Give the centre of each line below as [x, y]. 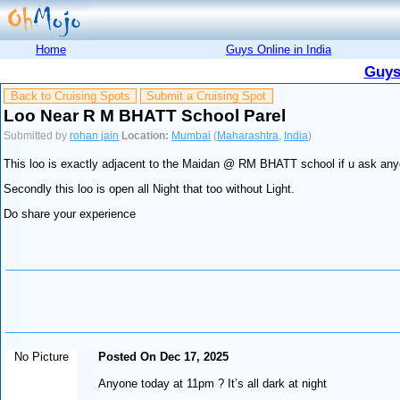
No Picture [41, 356]
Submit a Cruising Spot [207, 96]
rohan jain [95, 135]
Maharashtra [248, 135]
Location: [146, 135]
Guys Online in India [279, 49]
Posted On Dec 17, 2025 [164, 356]
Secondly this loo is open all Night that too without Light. [150, 189]
